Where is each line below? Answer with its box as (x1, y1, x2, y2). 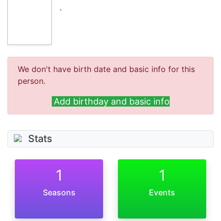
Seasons (42, 187, 75, 198)
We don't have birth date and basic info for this (18, 64, 195, 74)
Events (149, 187, 175, 198)
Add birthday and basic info (53, 96, 170, 107)
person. (18, 75, 45, 86)
